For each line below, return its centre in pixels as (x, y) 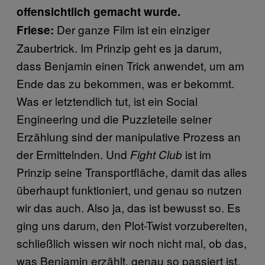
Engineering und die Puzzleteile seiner (114, 118)
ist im (197, 154)
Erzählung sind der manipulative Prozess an (129, 136)
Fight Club (156, 154)
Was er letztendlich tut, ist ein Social (107, 101)
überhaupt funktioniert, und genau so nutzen (129, 189)
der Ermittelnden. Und (73, 154)
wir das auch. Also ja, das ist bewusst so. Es (129, 207)
